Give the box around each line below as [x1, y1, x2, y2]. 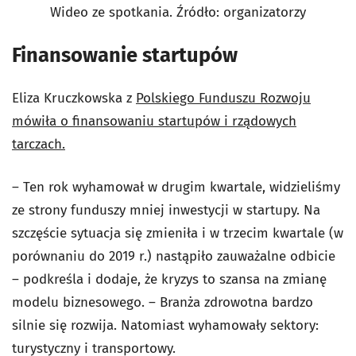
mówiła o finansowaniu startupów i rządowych [12, 113, 296, 130]
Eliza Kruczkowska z [12, 90, 136, 106]
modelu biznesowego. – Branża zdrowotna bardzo [12, 294, 313, 311]
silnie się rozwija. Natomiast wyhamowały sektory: [12, 317, 319, 334]
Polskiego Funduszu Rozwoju [136, 90, 311, 106]
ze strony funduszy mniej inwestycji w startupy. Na [12, 202, 320, 219]
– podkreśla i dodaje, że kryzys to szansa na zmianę [12, 271, 327, 288]
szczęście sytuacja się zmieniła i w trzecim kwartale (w [12, 225, 343, 242]
